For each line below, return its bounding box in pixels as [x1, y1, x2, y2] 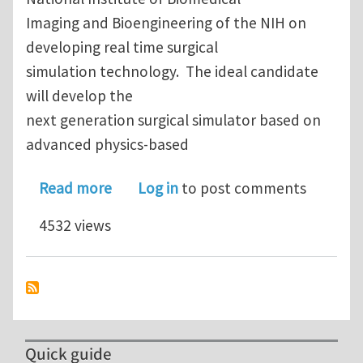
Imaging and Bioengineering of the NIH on [26, 13, 306, 33]
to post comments [178, 178, 306, 199]
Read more [39, 178, 112, 199]
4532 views [39, 216, 111, 236]
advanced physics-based [26, 135, 189, 155]
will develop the [26, 86, 133, 106]
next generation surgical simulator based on [26, 110, 321, 130]
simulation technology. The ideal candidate [26, 62, 318, 82]
